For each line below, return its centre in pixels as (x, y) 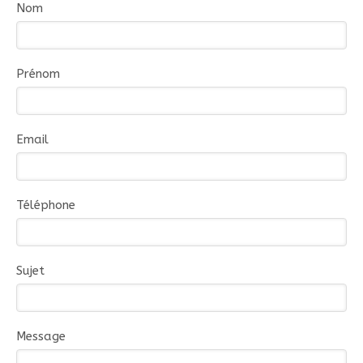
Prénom (38, 74)
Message (41, 336)
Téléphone (46, 205)
